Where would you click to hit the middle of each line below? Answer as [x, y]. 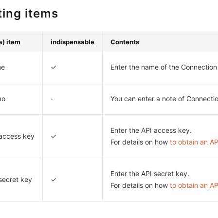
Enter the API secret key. [150, 173]
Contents [125, 42]
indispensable [72, 42]
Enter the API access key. [151, 130]
